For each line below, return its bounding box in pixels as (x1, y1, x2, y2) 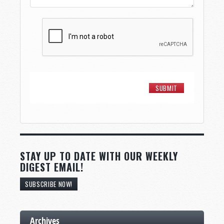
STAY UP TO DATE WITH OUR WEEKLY (20, 148, 178, 163)
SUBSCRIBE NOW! (25, 179, 73, 189)
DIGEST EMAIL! (20, 159, 83, 174)
